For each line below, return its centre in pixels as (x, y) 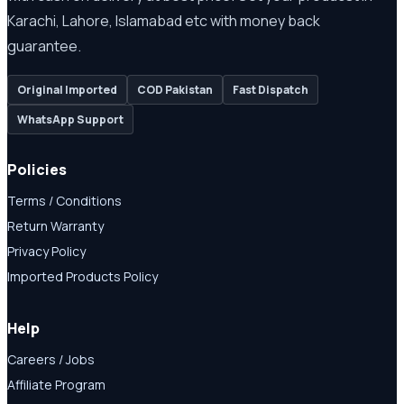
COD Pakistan (175, 89)
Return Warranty (55, 225)
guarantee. (44, 46)
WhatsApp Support (70, 119)
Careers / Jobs (51, 359)
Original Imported (67, 89)
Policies (37, 169)
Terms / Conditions (64, 200)
